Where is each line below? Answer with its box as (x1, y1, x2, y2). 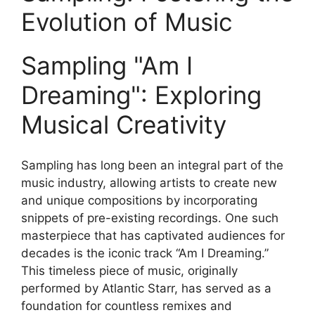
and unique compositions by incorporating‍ (21, 193, 257, 208)
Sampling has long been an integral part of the (21, 158, 283, 173)
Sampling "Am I (21, 50, 193, 80)
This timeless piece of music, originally (21, 264, 238, 278)
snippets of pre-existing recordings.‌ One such (21, 211, 278, 226)
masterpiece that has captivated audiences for (21, 229, 285, 243)
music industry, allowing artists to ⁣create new (21, 176, 277, 191)
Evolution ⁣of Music (21, 6, 233, 37)
